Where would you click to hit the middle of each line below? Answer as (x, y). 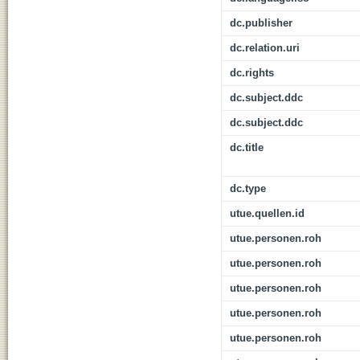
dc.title (247, 148)
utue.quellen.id (267, 214)
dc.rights (252, 73)
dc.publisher (261, 23)
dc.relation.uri (265, 48)
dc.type (248, 189)
